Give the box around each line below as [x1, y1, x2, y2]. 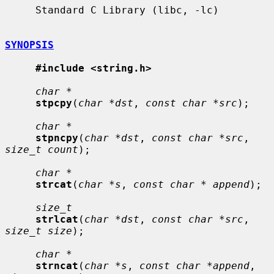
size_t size [5, 224, 72, 237]
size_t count [5, 143, 78, 155]
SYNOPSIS [5, 39, 54, 51]
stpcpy [35, 97, 72, 109]
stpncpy [35, 131, 78, 144]
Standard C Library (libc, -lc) [5, 4, 35, 16]
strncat [35, 259, 78, 272]
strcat [35, 178, 72, 190]
